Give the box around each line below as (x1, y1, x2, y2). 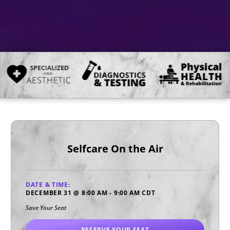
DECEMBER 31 (26, 188, 72, 198)
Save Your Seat (26, 203, 66, 213)
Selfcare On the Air (67, 141, 163, 156)
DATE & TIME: (26, 180, 70, 189)
